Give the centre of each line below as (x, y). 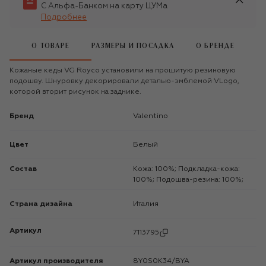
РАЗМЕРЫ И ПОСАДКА (133, 46)
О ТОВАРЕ (50, 46)
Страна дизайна (41, 204)
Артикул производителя (56, 261)
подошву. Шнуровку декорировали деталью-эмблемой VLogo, (124, 81)
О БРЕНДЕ (216, 46)
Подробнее (64, 17)
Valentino (153, 116)
